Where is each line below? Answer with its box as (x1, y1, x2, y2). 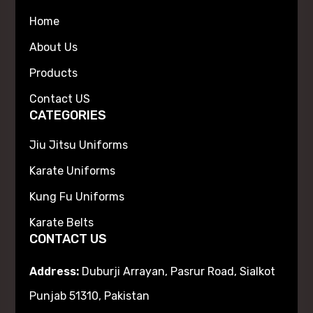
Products (29, 66, 78, 80)
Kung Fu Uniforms (29, 189, 125, 203)
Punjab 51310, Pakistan (29, 289, 150, 303)
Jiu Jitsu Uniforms (29, 138, 129, 152)
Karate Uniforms (29, 163, 116, 177)
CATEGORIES (29, 107, 107, 123)
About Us (29, 40, 78, 54)
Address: (29, 264, 80, 278)
